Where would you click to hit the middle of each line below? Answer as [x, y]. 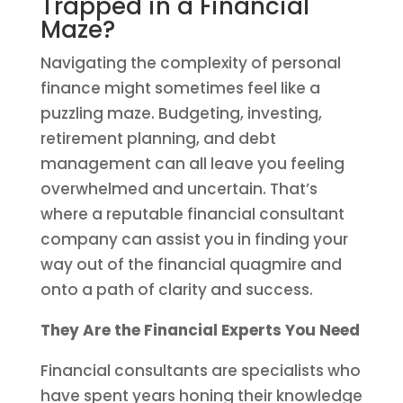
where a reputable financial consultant [192, 214]
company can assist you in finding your [194, 239]
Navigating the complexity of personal [190, 63]
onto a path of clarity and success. [176, 290]
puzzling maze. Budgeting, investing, [181, 113]
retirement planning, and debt [158, 139]
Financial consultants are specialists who [200, 371]
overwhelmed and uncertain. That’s [179, 189]
